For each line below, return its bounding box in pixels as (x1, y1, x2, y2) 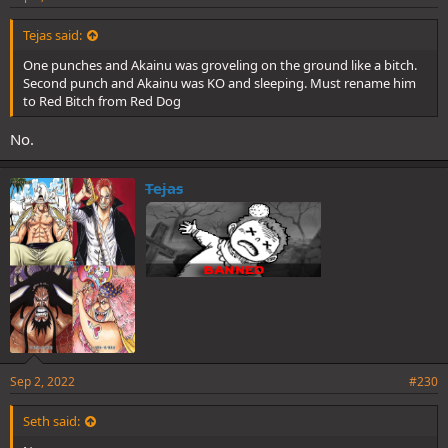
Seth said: (23, 411, 80, 430)
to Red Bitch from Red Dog (23, 92, 181, 111)
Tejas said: (23, 26, 82, 45)
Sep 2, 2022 (10, 372, 75, 390)
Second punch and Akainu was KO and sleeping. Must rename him (23, 74, 416, 93)
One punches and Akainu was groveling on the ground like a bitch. (23, 56, 417, 75)
